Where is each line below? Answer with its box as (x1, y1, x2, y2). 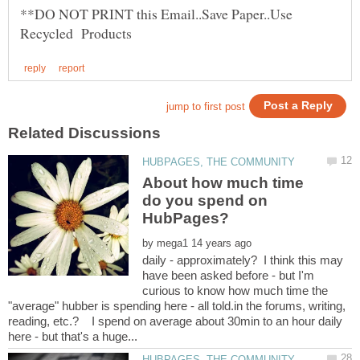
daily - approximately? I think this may (142, 252, 344, 267)
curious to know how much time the (142, 283, 329, 297)
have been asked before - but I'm (142, 268, 315, 282)
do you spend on (142, 191, 268, 209)
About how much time (142, 174, 305, 191)
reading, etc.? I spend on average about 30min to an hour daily (8, 313, 342, 328)
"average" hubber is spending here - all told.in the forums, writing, (8, 298, 346, 313)
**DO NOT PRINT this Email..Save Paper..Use (20, 3, 292, 23)
